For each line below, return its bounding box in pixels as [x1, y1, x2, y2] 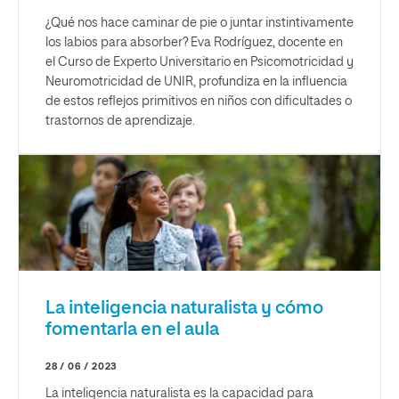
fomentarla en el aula [45, 320, 219, 338]
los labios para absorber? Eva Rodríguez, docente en [45, 36, 343, 49]
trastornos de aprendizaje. [45, 114, 195, 127]
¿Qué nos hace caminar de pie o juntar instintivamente [45, 16, 354, 29]
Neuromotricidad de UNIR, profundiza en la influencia [45, 75, 347, 88]
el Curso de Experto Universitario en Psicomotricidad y [45, 55, 354, 69]
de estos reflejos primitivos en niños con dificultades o [45, 94, 352, 108]
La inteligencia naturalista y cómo [45, 298, 323, 317]
